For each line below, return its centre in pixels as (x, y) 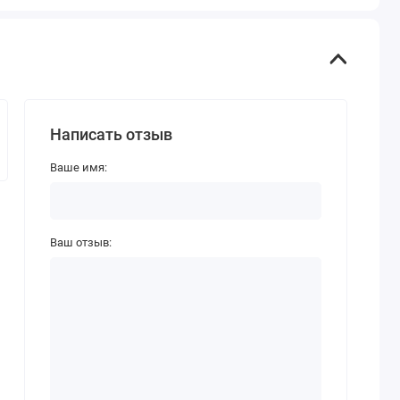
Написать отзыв (111, 134)
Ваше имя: (78, 167)
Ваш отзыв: (80, 243)
